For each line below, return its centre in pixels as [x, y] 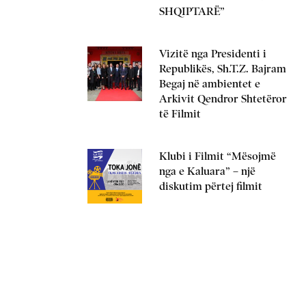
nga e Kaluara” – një [207, 171]
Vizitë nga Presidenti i [213, 54]
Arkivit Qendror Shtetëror [223, 99]
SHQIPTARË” [192, 11]
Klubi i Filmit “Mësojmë [218, 156]
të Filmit [180, 114]
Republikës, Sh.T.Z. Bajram [223, 69]
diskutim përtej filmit [211, 186]
